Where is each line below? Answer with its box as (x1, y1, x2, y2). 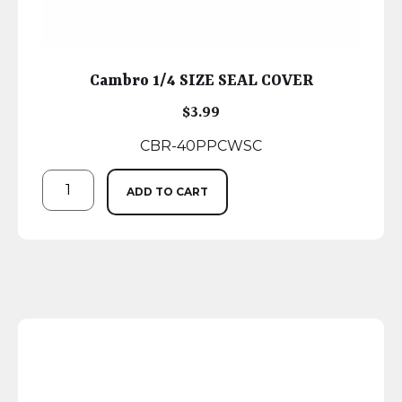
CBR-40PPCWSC (140, 137, 262, 155)
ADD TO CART (127, 185, 209, 199)
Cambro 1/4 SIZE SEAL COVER (89, 72, 313, 91)
